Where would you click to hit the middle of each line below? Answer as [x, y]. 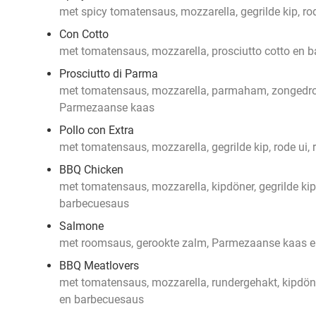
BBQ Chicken [91, 170]
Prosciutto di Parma [109, 74]
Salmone [81, 226]
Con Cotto [84, 34]
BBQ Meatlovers [99, 266]
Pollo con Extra [97, 130]
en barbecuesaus [102, 299]
